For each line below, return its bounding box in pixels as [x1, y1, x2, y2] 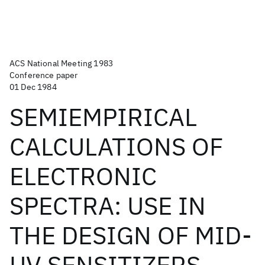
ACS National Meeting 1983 [9, 58, 113, 69]
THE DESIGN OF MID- [9, 219, 252, 251]
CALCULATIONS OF [9, 130, 223, 163]
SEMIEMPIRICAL [9, 101, 197, 133]
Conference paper [9, 70, 78, 80]
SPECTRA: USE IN [9, 189, 206, 222]
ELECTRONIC [9, 160, 157, 192]
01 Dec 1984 [9, 82, 57, 92]
